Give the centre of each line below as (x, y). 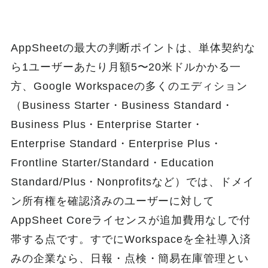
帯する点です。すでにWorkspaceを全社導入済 (131, 239)
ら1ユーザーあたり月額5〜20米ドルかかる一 (126, 67)
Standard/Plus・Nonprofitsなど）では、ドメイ (133, 182)
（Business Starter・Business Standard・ (122, 105)
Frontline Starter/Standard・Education (112, 162)
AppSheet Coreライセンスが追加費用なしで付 (131, 220)
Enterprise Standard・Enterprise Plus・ (116, 143)
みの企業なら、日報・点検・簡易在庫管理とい (130, 258)
